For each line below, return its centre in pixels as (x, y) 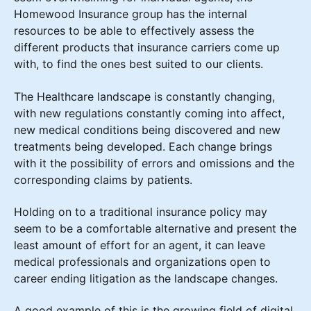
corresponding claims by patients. (103, 179)
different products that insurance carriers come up (147, 48)
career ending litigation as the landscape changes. (146, 278)
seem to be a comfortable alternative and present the (155, 228)
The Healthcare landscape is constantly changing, (144, 96)
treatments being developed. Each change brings (143, 146)
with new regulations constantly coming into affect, (149, 113)
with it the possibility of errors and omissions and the (154, 163)
